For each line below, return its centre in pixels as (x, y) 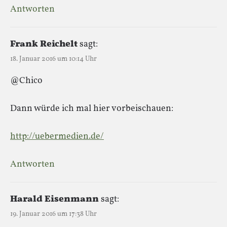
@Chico (26, 81)
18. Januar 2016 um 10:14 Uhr (53, 59)
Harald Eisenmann (54, 199)
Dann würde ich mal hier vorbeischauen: (92, 108)
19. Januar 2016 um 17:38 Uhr (53, 214)
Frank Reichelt (44, 44)
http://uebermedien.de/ (57, 136)
